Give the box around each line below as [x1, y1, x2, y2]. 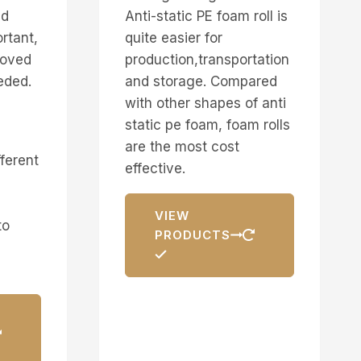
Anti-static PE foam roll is [124, 7, 288, 24]
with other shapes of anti [124, 94, 286, 111]
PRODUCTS [154, 226, 230, 243]
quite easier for [124, 29, 222, 46]
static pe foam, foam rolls [124, 116, 290, 133]
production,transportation [124, 51, 289, 68]
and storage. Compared [124, 73, 277, 89]
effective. [124, 160, 185, 176]
